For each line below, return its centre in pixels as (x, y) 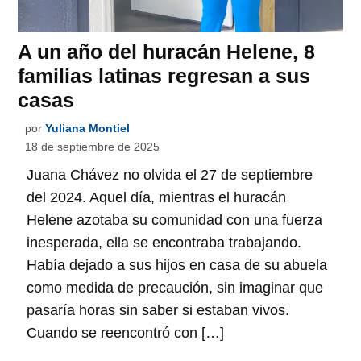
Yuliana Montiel (88, 129)
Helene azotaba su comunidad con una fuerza (175, 220)
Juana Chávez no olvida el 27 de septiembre (170, 175)
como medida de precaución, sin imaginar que (175, 288)
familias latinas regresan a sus (164, 76)
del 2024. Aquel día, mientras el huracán (157, 198)
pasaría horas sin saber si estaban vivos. (158, 311)
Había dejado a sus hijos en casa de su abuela (177, 266)
